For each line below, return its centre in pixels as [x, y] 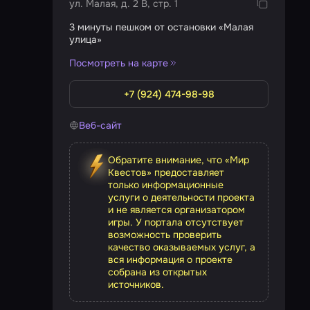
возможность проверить [165, 235]
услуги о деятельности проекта [181, 197]
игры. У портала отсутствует [176, 222]
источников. [136, 284]
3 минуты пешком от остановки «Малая [161, 27]
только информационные [166, 185]
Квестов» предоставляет [166, 172]
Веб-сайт [100, 125]
